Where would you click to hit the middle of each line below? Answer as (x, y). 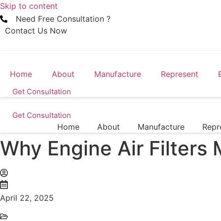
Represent (180, 74)
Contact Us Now (36, 31)
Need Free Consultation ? (63, 19)
